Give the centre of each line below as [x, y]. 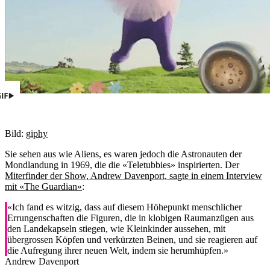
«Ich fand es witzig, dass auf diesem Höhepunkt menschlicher [124, 207]
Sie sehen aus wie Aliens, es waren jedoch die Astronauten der [123, 154]
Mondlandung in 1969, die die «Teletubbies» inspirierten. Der [122, 165]
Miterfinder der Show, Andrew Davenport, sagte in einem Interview [133, 176]
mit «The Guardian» [43, 187]
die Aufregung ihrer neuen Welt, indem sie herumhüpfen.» [118, 251]
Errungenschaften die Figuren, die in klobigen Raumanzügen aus [130, 218]
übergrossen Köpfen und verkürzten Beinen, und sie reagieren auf [132, 240]
